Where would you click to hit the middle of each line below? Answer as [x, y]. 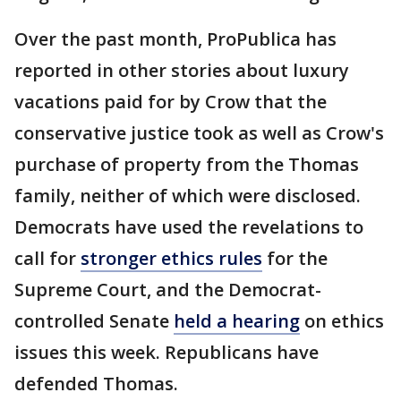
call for [47, 258]
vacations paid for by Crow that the [171, 102]
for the [295, 258]
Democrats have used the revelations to [189, 227]
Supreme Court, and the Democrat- [168, 290]
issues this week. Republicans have [166, 352]
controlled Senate [94, 321]
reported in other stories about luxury [182, 70]
